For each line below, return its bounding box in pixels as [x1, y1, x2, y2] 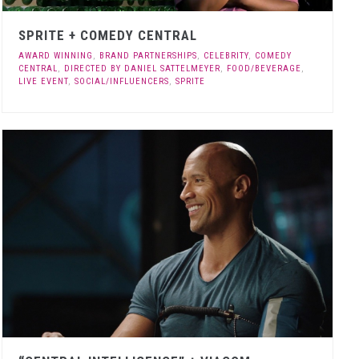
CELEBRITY [204, 50, 249, 61]
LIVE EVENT [18, 75, 69, 87]
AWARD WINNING [18, 50, 94, 61]
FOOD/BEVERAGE [227, 63, 302, 74]
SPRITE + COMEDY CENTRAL [18, 26, 198, 43]
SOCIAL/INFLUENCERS [75, 75, 170, 87]
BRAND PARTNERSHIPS [99, 50, 198, 61]
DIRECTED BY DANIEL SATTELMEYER [64, 63, 221, 74]
